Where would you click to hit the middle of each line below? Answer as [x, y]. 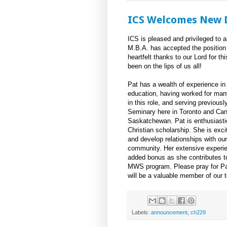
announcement [169, 212]
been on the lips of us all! [165, 66]
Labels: [141, 212]
